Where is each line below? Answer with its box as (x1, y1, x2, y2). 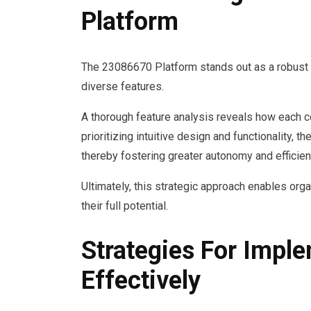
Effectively (81, 266, 201, 296)
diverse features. (81, 79, 164, 93)
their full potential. (81, 199, 168, 212)
